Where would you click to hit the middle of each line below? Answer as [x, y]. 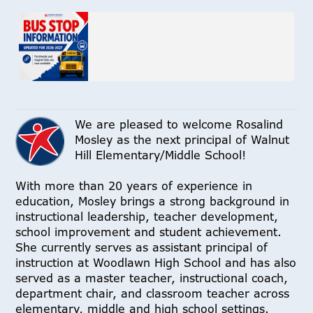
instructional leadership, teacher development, [147, 216]
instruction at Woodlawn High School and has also [156, 262]
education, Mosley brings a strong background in [153, 201]
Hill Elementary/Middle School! [161, 155]
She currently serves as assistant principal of [142, 247]
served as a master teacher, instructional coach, [152, 278]
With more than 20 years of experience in [134, 185]
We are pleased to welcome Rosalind [179, 124]
